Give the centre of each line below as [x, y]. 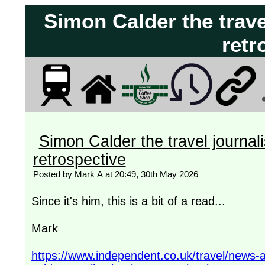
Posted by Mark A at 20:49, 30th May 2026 [115, 174]
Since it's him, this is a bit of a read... [128, 201]
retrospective [79, 159]
